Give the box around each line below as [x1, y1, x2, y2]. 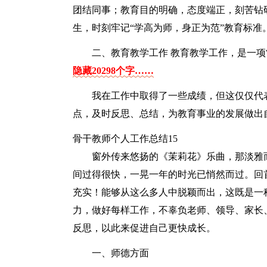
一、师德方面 [92, 248, 149, 258]
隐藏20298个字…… [73, 66, 154, 76]
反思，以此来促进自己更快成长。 [73, 223, 216, 233]
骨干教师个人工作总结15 [73, 133, 178, 144]
